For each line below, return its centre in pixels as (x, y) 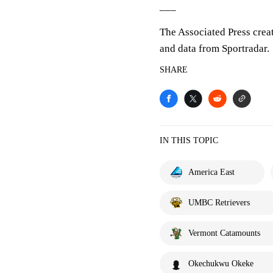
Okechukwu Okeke (221, 264)
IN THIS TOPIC (189, 140)
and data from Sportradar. (214, 48)
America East (211, 172)
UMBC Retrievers (219, 203)
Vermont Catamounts (224, 233)
